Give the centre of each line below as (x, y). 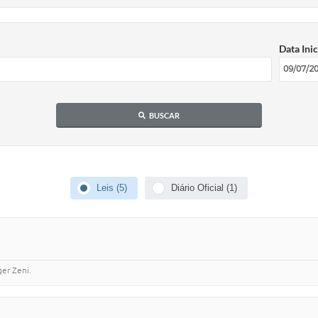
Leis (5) (112, 188)
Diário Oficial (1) (204, 188)
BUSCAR (164, 115)
